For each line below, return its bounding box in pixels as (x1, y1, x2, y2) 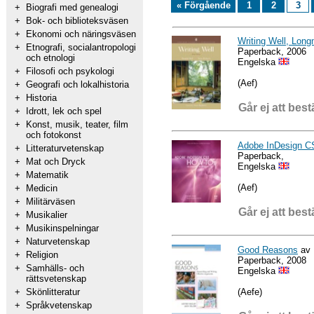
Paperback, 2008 (238, 254, 306, 266)
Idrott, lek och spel (26, 106, 102, 116)
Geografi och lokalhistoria (26, 79, 129, 90)
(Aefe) (238, 286, 262, 297)
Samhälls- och (26, 263, 84, 273)
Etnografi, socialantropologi (26, 42, 136, 53)
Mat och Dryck (26, 156, 86, 167)
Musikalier (26, 210, 67, 220)
